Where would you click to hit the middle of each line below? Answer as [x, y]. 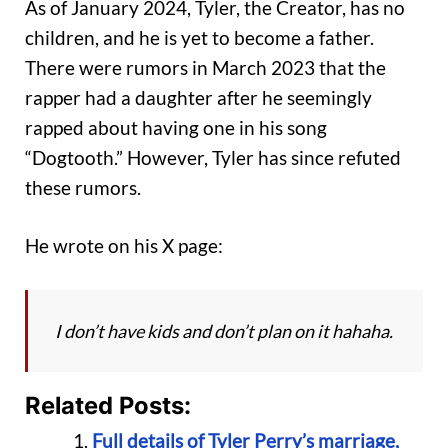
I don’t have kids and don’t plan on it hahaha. [224, 330]
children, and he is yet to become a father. [199, 37]
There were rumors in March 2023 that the [205, 67]
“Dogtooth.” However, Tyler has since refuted [213, 157]
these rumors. [83, 187]
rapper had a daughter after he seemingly [198, 97]
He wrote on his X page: [124, 246]
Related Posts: [108, 405]
